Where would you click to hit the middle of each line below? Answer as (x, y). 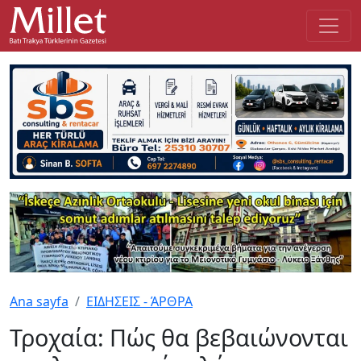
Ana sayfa (39, 301)
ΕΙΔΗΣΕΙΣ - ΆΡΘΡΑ (139, 301)
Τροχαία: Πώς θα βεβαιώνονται (179, 337)
